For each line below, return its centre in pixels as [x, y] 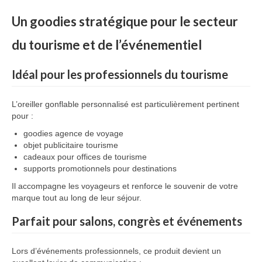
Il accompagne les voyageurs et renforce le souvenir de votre [125, 186]
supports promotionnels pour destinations [100, 168]
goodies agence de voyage [73, 133]
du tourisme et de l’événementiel [107, 45]
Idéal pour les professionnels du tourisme [120, 74]
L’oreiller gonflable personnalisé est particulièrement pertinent [125, 104]
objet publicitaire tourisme [71, 145]
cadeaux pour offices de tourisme [85, 157]
